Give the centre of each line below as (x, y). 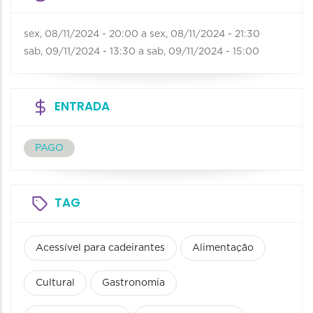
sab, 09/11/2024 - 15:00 (203, 52)
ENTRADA (82, 107)
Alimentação (223, 248)
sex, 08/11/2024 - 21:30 (205, 35)
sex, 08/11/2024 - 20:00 (81, 35)
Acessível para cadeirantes (100, 248)
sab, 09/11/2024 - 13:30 (80, 52)
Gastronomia (133, 283)
